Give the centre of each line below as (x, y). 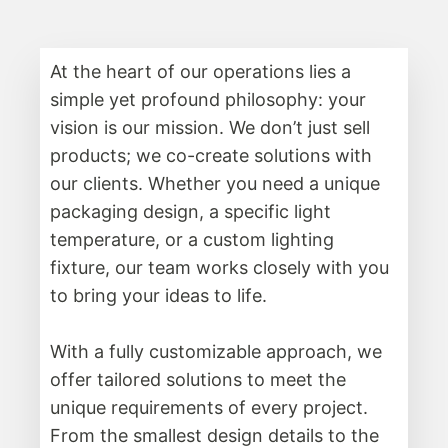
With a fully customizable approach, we (216, 351)
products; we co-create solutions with (211, 155)
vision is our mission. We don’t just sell (210, 127)
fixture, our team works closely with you (219, 267)
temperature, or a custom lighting (192, 239)
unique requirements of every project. (209, 407)
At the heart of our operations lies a (200, 71)
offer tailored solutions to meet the (198, 379)
